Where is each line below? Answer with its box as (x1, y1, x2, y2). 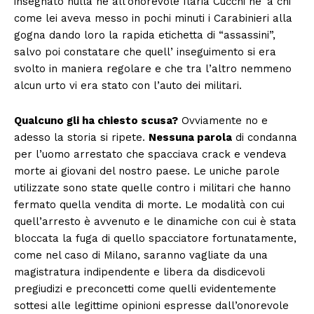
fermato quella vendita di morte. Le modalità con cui (14, 198, 285, 211)
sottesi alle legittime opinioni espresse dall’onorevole (14, 299, 289, 312)
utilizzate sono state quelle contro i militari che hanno (14, 181, 291, 194)
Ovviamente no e (178, 114, 268, 127)
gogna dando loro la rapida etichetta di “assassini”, (14, 28, 275, 41)
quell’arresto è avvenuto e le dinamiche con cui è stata (14, 214, 296, 228)
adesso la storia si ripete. (14, 130, 149, 144)
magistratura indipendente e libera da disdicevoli (14, 265, 265, 278)
